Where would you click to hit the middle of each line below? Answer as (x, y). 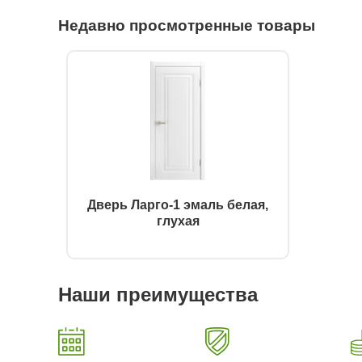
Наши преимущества (158, 295)
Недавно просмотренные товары (187, 26)
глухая (178, 221)
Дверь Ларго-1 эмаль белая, (178, 205)
